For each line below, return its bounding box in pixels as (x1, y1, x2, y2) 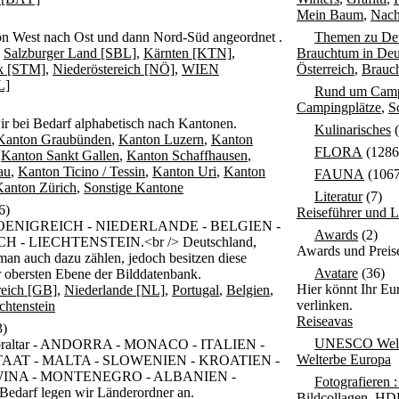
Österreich (297, 61, 354, 77)
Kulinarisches (314, 122, 391, 137)
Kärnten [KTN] (143, 45, 232, 61)
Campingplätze (297, 100, 381, 115)
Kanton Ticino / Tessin (18, 164, 145, 179)
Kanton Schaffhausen (126, 148, 248, 163)
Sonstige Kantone (84, 180, 183, 195)
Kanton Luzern (118, 132, 204, 147)
